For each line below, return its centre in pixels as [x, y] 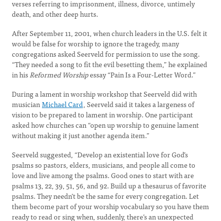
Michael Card [62, 104]
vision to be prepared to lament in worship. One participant [102, 114]
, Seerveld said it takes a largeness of [139, 104]
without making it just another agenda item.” [81, 135]
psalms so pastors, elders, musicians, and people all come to [104, 165]
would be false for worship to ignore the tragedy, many [95, 43]
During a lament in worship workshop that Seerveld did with [104, 94]
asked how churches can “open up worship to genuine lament [105, 125]
